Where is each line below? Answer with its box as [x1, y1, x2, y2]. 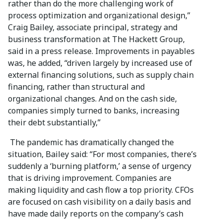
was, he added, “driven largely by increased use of [8, 57, 192, 68]
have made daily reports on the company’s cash [8, 208, 183, 219]
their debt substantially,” [8, 116, 101, 128]
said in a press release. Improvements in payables [8, 45, 195, 56]
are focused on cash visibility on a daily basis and [8, 196, 191, 207]
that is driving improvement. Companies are [8, 172, 171, 183]
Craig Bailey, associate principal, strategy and [8, 21, 177, 33]
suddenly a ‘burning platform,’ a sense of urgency [8, 160, 191, 171]
